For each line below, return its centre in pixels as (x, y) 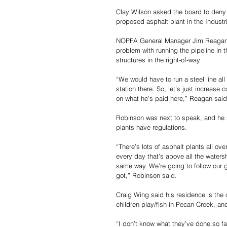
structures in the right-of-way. (159, 60)
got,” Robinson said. (146, 175)
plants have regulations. (152, 127)
